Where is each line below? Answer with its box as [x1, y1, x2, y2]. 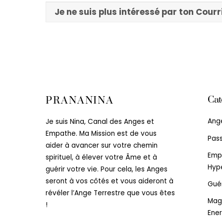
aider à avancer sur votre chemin [46, 140, 158, 150]
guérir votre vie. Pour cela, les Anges [46, 164, 167, 174]
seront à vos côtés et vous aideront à [46, 176, 173, 186]
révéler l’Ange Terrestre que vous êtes [46, 188, 175, 198]
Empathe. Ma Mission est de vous [46, 128, 157, 138]
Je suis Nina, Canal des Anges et [46, 116, 154, 126]
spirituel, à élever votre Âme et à [46, 152, 157, 162]
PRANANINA [46, 94, 114, 108]
